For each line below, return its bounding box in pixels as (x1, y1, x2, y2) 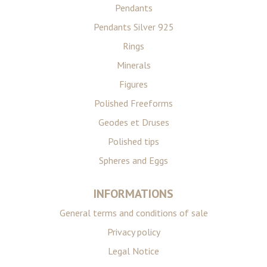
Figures (119, 78, 148, 90)
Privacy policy (107, 226, 160, 238)
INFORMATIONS (94, 186, 173, 201)
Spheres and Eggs (99, 154, 168, 166)
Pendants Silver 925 (93, 21, 174, 33)
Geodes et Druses (98, 116, 169, 128)
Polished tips (108, 135, 159, 147)
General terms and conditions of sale (59, 207, 208, 219)
